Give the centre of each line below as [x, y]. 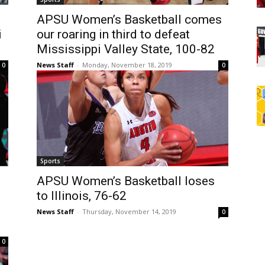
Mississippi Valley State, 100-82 [126, 49]
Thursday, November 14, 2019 [129, 211]
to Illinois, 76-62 [82, 196]
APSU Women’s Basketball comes [129, 20]
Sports [50, 161]
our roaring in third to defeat [113, 34]
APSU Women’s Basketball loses [126, 181]
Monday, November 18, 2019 [127, 65]
